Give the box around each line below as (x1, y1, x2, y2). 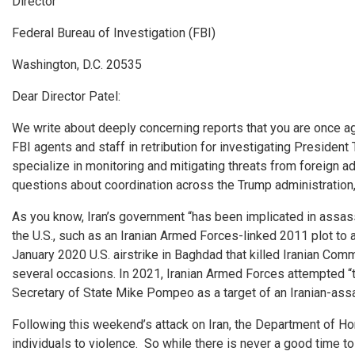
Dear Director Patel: (12, 89, 120, 104)
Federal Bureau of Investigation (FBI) (12, 25, 216, 40)
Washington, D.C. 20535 (12, 57, 142, 72)
